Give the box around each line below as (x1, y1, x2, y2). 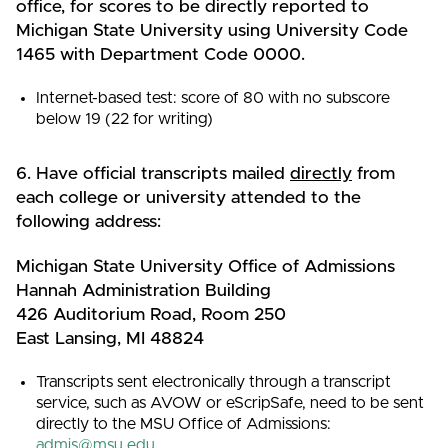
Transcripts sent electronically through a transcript (36, 374, 392, 391)
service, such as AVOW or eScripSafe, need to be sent (36, 395, 425, 412)
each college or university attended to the (16, 189, 361, 208)
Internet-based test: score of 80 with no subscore (36, 90, 391, 107)
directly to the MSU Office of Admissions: (36, 416, 332, 433)
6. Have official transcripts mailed (16, 165, 290, 184)
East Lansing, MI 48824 (16, 330, 204, 349)
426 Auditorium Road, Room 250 (16, 306, 286, 325)
